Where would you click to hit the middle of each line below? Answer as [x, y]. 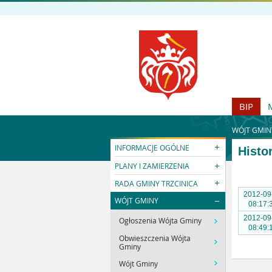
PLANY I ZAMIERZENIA [152, 165]
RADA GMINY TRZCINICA [157, 183]
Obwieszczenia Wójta [155, 238]
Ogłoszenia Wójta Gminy [161, 221]
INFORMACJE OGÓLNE [152, 148]
